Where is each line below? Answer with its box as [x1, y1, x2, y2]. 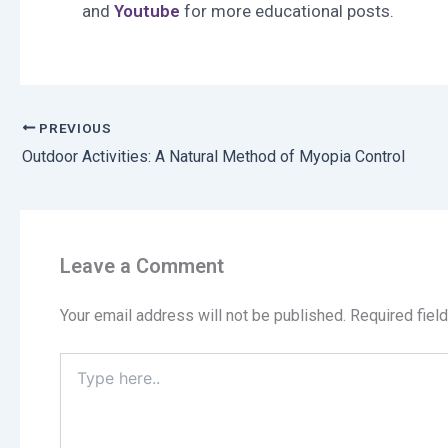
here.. [59, 373, 94, 390]
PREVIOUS [35, 119, 112, 136]
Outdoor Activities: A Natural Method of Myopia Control [22, 146, 405, 166]
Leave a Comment [60, 253, 224, 278]
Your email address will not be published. [60, 305, 346, 325]
